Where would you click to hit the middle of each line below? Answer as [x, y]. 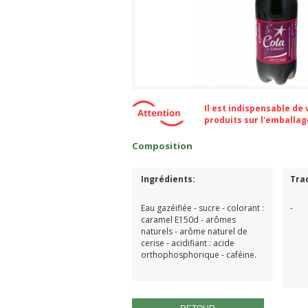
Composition [162, 145]
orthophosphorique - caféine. [198, 254]
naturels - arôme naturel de [194, 231]
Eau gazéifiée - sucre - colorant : [202, 208]
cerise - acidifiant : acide [187, 243]
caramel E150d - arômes [188, 219]
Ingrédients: [169, 179]
